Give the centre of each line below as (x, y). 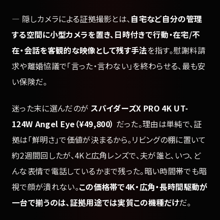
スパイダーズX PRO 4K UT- (139, 108)
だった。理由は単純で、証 (158, 124)
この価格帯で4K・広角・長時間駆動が (143, 186)
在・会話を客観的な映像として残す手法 (80, 50)
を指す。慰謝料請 (176, 50)
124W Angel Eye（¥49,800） (63, 124)
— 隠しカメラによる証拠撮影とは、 (71, 18)
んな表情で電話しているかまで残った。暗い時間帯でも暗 (110, 171)
